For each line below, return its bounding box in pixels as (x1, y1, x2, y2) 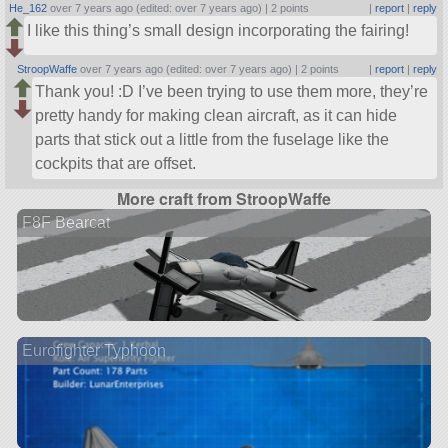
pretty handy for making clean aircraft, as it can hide (35, 107, 398, 125)
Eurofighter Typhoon (21, 341, 166, 359)
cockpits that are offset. (35, 155, 197, 173)
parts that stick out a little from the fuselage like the (35, 131, 390, 149)
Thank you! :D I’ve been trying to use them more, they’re (35, 83, 429, 101)
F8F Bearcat (21, 213, 110, 231)
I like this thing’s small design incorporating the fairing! (27, 22, 410, 40)
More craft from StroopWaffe (117, 187, 331, 211)
